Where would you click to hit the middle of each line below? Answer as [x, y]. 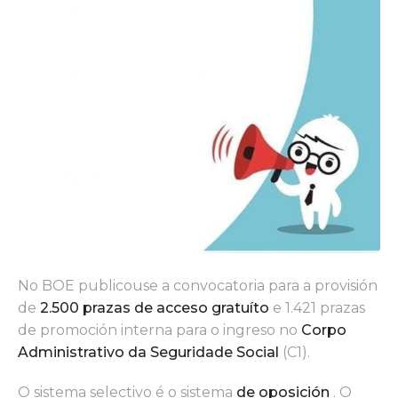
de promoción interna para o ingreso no [159, 330]
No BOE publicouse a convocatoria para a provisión [198, 285]
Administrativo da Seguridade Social [148, 352]
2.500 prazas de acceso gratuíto [155, 307]
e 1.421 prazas [317, 307]
